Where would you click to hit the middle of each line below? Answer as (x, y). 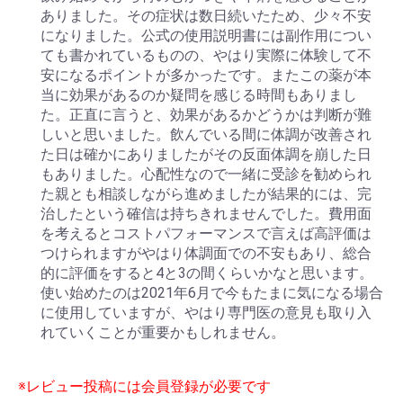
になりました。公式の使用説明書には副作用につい (206, 36)
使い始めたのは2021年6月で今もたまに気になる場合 (212, 293)
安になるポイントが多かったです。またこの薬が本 (206, 76)
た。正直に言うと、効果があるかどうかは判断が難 (206, 115)
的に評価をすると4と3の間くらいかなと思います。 (207, 273)
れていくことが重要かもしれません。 (163, 333)
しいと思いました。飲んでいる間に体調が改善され (206, 135)
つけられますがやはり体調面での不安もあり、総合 (206, 254)
